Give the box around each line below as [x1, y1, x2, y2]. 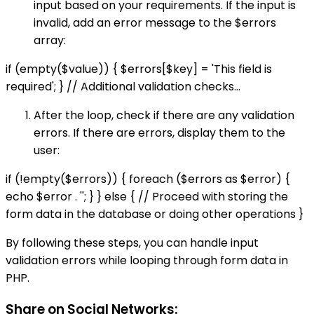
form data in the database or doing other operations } [6, 205, 303, 222]
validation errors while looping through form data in [6, 252, 288, 268]
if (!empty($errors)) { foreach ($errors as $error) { [6, 170, 290, 187]
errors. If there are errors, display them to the [34, 124, 285, 141]
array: [34, 32, 66, 48]
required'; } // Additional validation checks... [6, 78, 240, 95]
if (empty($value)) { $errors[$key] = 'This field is [6, 60, 272, 77]
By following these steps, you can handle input [6, 234, 259, 251]
